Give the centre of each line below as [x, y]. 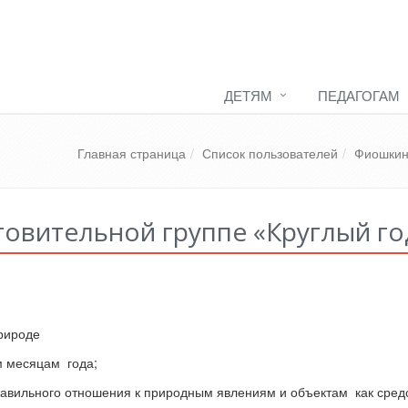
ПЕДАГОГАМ [359, 95]
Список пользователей [270, 153]
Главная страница [132, 153]
